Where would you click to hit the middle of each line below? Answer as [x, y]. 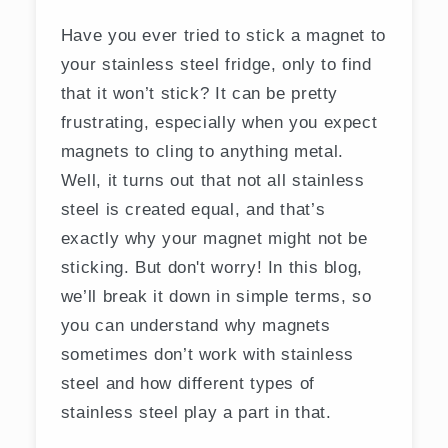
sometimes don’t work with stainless [207, 353]
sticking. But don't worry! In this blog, [211, 266]
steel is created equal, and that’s [193, 208]
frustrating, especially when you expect [219, 121]
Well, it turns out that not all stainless [212, 179]
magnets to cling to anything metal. [202, 150]
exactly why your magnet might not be [214, 237]
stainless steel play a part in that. [196, 411]
